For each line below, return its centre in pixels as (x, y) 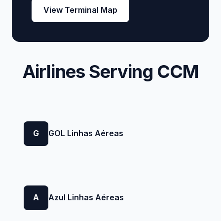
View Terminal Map (80, 10)
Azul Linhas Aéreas (86, 198)
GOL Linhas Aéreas (86, 133)
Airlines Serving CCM (110, 71)
